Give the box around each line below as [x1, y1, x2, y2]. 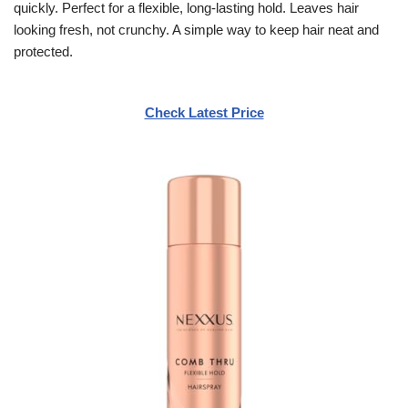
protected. [14, 43, 73, 59]
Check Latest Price [144, 104, 264, 120]
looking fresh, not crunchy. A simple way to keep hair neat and [14, 21, 379, 37]
